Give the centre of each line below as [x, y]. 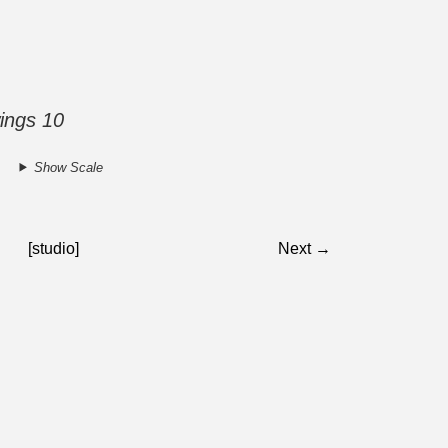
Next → [305, 248]
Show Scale [68, 167]
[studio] [54, 248]
